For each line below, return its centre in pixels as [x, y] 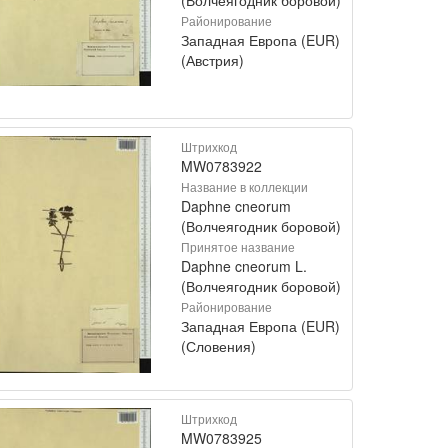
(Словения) [218, 345]
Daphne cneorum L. [244, 265]
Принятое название [238, 246]
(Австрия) [212, 59]
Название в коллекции [244, 186]
